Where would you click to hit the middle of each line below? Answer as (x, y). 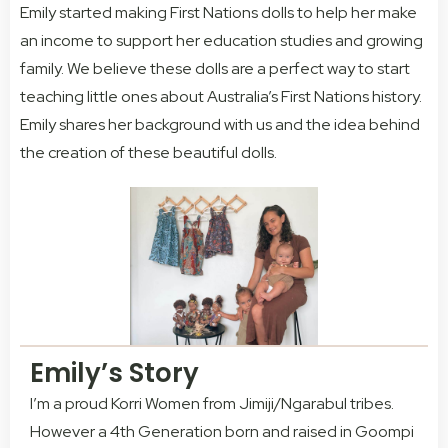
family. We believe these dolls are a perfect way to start (215, 69)
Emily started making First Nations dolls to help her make (218, 13)
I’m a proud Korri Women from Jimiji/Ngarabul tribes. (212, 403)
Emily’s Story (114, 372)
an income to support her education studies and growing (221, 41)
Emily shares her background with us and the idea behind (220, 125)
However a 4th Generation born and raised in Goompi (222, 431)
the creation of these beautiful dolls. (148, 153)
